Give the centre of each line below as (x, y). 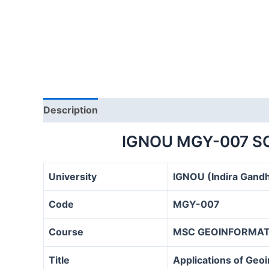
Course (66, 231)
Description (71, 110)
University (73, 176)
